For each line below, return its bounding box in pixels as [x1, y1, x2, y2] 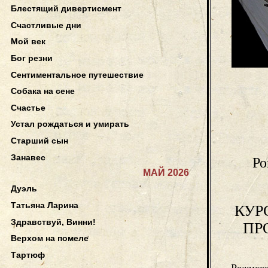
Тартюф [11, 249, 45, 260]
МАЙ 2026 [143, 167, 189, 178]
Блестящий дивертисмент [11, 4, 121, 14]
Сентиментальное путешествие [11, 69, 144, 80]
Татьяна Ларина [11, 200, 78, 210]
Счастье [11, 102, 45, 112]
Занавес [11, 152, 45, 162]
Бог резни [11, 53, 53, 63]
